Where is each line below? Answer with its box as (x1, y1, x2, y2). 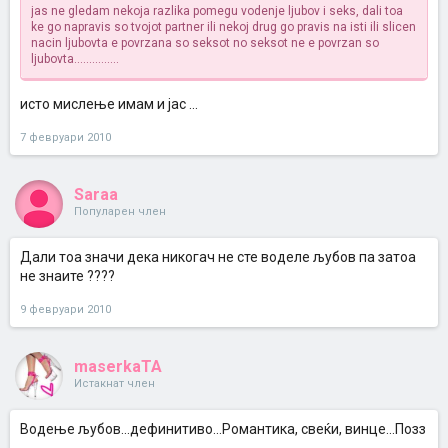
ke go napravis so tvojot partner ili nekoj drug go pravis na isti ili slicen (31, 20, 416, 34)
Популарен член (74, 205, 166, 218)
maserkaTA (74, 357, 162, 376)
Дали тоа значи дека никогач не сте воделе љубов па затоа (20, 249, 416, 265)
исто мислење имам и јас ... (20, 96, 198, 112)
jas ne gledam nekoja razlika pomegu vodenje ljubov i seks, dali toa (31, 4, 403, 18)
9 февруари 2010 (20, 303, 111, 316)
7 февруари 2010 (20, 131, 111, 144)
